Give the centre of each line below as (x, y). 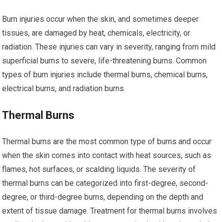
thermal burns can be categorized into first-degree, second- (105, 183)
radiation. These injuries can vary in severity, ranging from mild (109, 47)
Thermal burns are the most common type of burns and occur (107, 141)
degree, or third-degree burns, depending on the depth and (103, 197)
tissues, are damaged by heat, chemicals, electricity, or (96, 33)
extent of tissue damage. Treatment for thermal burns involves (110, 211)
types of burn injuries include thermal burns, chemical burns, (105, 75)
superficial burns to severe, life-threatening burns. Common (105, 61)
